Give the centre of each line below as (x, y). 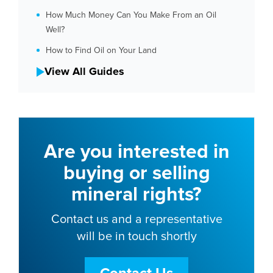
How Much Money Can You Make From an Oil (131, 15)
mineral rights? (136, 195)
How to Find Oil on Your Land (101, 50)
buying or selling (136, 173)
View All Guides (84, 72)
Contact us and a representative (136, 219)
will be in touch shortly (136, 236)
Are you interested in (136, 152)
